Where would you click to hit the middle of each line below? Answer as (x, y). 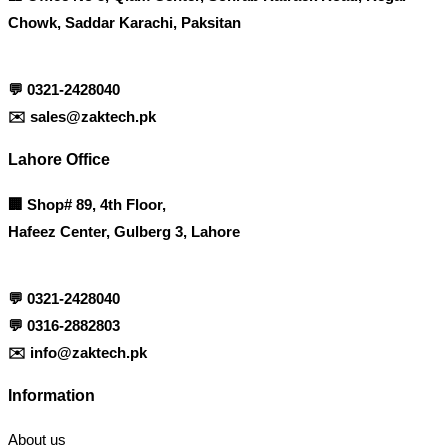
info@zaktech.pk (88, 352)
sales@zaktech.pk (93, 116)
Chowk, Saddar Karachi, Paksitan (124, 22)
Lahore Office (59, 160)
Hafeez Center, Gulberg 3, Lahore (124, 231)
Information (51, 395)
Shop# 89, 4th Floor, (96, 204)
